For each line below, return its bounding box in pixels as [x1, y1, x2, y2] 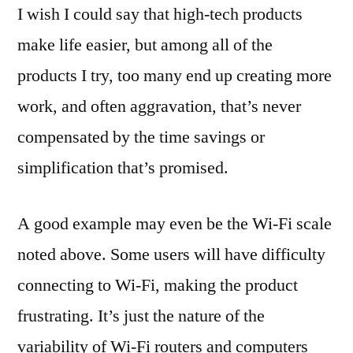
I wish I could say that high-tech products [17, 2, 303, 25]
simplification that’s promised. [17, 156, 229, 179]
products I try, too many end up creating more [17, 64, 332, 87]
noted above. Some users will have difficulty [17, 243, 325, 266]
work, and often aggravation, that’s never [17, 95, 301, 117]
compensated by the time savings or [17, 125, 265, 148]
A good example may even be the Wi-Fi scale [17, 212, 332, 235]
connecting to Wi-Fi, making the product [17, 273, 298, 296]
